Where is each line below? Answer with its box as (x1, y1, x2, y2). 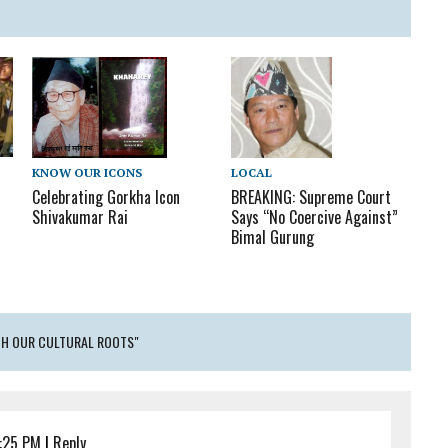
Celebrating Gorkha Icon (32, 184, 181, 209)
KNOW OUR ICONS (32, 164, 143, 180)
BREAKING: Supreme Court (231, 184, 392, 209)
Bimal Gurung (231, 224, 315, 249)
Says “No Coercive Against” (231, 204, 399, 229)
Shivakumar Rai (32, 204, 129, 229)
